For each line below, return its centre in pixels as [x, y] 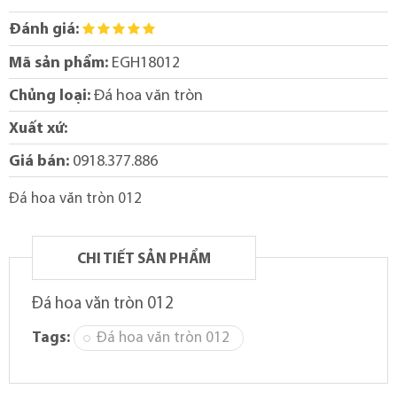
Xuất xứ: [38, 128]
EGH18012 [144, 63]
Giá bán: [39, 161]
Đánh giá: [44, 29]
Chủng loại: [50, 96]
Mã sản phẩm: [58, 63]
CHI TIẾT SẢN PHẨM [144, 259]
